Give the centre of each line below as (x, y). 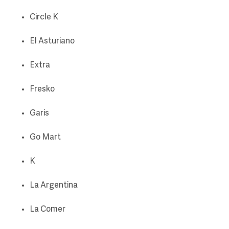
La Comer (48, 210)
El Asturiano (52, 42)
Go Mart (45, 138)
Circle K (44, 18)
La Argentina (54, 186)
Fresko (42, 90)
